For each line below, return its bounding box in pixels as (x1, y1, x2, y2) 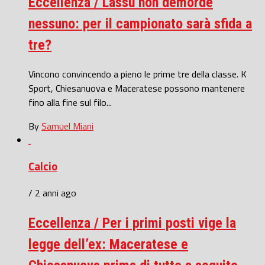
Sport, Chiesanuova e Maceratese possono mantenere (28, 80, 245, 95)
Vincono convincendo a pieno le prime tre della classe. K (28, 66, 247, 81)
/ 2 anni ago (28, 186, 76, 201)
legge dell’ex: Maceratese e (28, 236, 188, 253)
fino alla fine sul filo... (28, 95, 112, 109)
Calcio (28, 158, 57, 175)
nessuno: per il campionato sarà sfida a (28, 15, 252, 32)
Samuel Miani (41, 118, 93, 133)
